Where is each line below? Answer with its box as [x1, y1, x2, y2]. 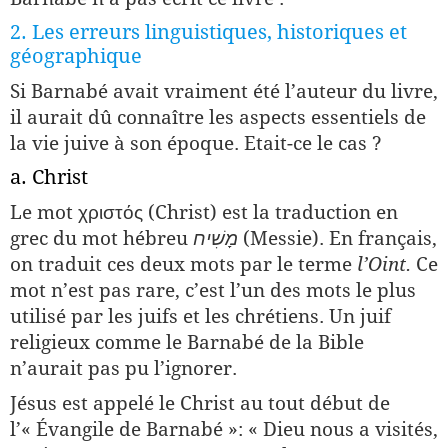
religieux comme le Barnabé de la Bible [10, 331, 364, 353]
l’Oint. [357, 253, 411, 275]
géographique [10, 44, 142, 68]
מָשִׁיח [193, 227, 238, 249]
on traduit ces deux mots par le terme [10, 253, 357, 275]
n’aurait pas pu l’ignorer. [10, 357, 237, 379]
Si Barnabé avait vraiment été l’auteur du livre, [10, 80, 438, 102]
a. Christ [10, 165, 88, 189]
